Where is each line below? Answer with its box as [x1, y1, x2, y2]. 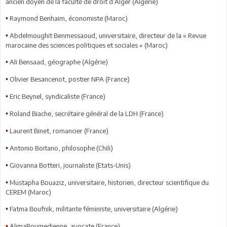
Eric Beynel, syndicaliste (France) [10, 92, 105, 100]
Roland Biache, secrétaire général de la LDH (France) [10, 109, 164, 118]
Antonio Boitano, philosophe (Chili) [10, 143, 113, 152]
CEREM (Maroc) [6, 187, 51, 196]
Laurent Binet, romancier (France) [10, 126, 108, 135]
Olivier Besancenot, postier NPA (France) [10, 74, 130, 83]
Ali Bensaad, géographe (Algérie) [10, 57, 108, 66]
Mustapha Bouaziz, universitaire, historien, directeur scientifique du [10, 178, 209, 186]
